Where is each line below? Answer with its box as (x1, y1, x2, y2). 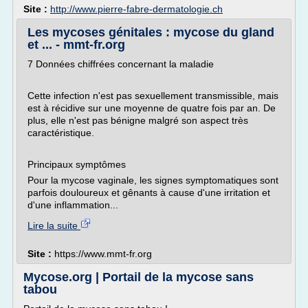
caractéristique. (27, 127, 94, 138)
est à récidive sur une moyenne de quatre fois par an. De (27, 102, 276, 113)
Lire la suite (27, 220, 80, 231)
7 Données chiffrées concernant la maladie (27, 58, 214, 69)
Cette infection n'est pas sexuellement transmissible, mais (27, 90, 278, 101)
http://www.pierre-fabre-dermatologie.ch (50, 3, 223, 14)
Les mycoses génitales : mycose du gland (27, 25, 274, 39)
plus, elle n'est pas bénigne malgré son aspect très (27, 115, 248, 126)
